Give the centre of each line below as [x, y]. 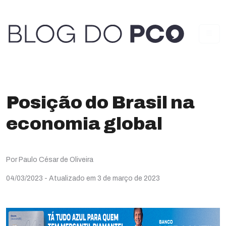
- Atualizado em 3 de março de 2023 [102, 178]
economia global [84, 124]
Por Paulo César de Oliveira [50, 160]
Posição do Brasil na [100, 102]
